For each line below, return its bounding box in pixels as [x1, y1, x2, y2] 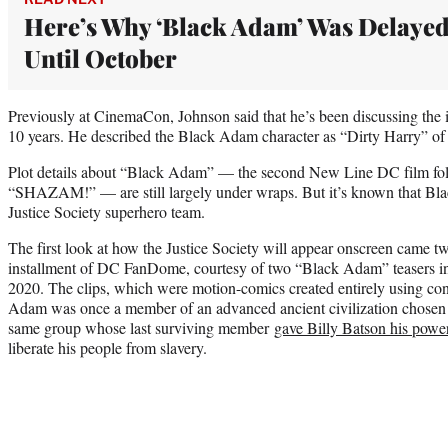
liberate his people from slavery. [8, 336, 207, 358]
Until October [24, 41, 177, 74]
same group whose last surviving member [8, 316, 274, 338]
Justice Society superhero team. [8, 200, 205, 222]
